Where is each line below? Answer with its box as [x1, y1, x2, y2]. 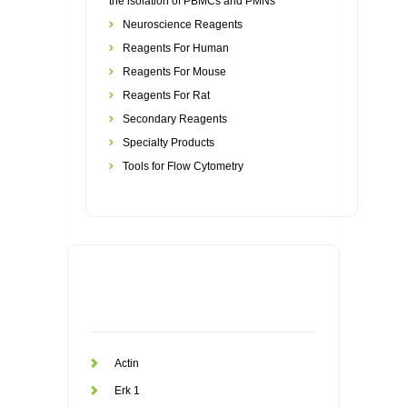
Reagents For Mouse [123, 65, 226, 78]
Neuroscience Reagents [123, 18, 243, 31]
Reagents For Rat [123, 89, 210, 102]
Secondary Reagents [123, 113, 227, 125]
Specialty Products [123, 136, 214, 149]
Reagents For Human [123, 42, 229, 55]
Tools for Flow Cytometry [123, 160, 243, 173]
